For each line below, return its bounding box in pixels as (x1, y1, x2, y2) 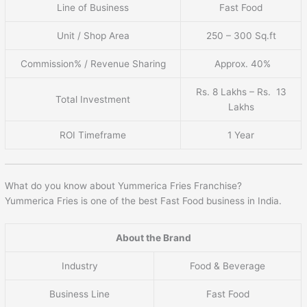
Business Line (49, 288, 110, 299)
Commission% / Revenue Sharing (20, 58, 166, 69)
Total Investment (56, 94, 131, 105)
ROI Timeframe (60, 130, 127, 140)
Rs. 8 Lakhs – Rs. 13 (195, 86, 286, 97)
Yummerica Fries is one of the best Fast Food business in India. (5, 195, 282, 207)
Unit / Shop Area (56, 30, 130, 41)
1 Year (228, 130, 255, 140)
